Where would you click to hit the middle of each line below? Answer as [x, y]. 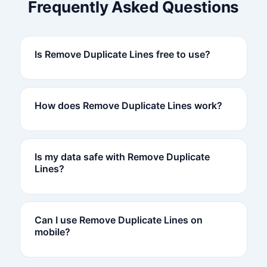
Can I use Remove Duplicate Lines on [118, 220]
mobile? [52, 232]
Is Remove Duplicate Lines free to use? [122, 54]
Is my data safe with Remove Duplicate [122, 156]
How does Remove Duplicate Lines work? [128, 105]
